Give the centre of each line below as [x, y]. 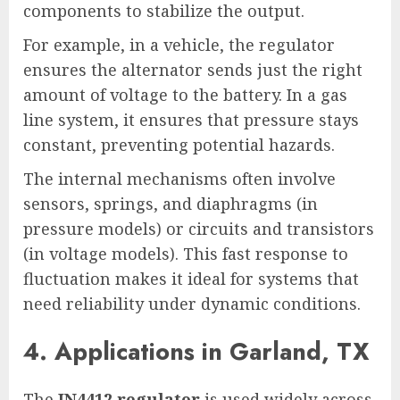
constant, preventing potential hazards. [179, 144]
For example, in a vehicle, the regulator [179, 44]
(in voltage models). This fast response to [186, 253]
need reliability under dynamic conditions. [192, 303]
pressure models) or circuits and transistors [199, 228]
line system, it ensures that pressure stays [191, 119]
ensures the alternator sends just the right [193, 69]
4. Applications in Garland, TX [196, 351]
